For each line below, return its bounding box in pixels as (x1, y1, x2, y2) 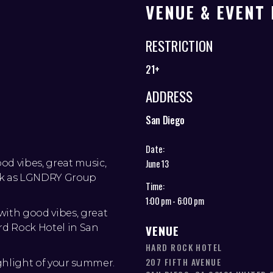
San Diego (146, 113, 185, 128)
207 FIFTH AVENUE (146, 255, 222, 268)
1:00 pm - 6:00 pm (146, 194, 204, 208)
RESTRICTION (146, 35, 213, 57)
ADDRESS (146, 86, 193, 107)
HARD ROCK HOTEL (146, 240, 222, 253)
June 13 (146, 157, 169, 171)
